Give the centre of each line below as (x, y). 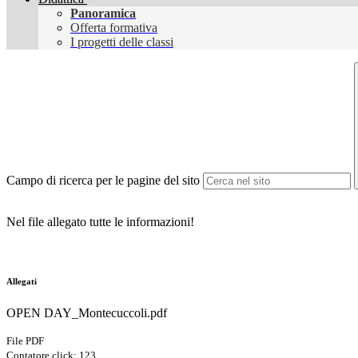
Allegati (22, 282)
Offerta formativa (114, 28)
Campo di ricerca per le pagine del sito (103, 181)
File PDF (25, 341)
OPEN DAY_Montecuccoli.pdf (87, 313)
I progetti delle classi (122, 42)
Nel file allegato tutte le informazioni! (100, 222)
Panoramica (103, 14)
